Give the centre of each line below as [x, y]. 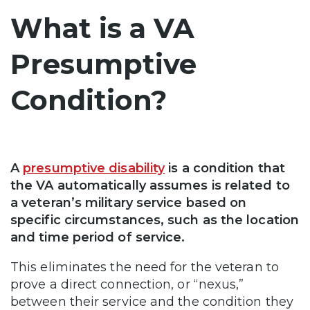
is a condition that [225, 168]
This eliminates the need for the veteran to [145, 267]
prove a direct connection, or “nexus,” [127, 284]
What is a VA [102, 28]
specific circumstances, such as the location [155, 220]
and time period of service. [98, 237]
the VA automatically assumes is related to [150, 185]
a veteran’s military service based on [129, 202]
